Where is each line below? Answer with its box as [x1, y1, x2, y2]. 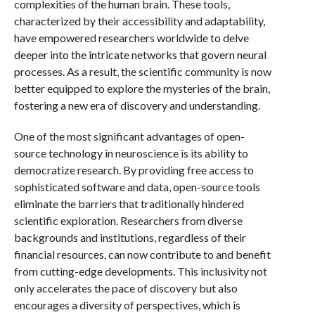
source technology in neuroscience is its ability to [13, 146, 248, 160]
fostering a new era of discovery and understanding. [13, 98, 260, 112]
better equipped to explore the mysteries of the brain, [13, 82, 270, 95]
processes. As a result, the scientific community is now [13, 65, 271, 78]
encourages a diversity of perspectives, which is [13, 298, 240, 311]
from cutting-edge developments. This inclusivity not [13, 264, 267, 278]
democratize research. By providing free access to [13, 163, 254, 176]
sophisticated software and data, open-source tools [13, 180, 260, 193]
